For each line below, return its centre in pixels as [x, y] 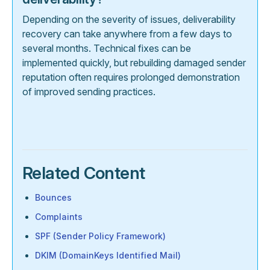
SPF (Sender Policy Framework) [100, 236]
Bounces [53, 198]
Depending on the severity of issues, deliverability [129, 20]
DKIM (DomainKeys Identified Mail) [108, 256]
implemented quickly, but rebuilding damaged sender [134, 63]
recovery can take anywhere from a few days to [127, 34]
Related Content [84, 173]
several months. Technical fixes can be [107, 49]
